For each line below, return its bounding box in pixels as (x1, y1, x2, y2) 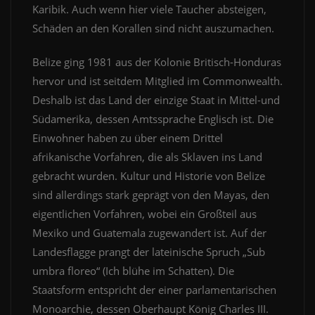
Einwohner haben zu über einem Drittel (32, 131, 223, 146)
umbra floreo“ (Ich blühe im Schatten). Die (32, 264, 234, 278)
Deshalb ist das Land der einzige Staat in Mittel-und (32, 93, 280, 108)
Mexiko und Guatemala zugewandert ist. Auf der (32, 226, 266, 240)
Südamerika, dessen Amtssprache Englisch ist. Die (32, 112, 274, 127)
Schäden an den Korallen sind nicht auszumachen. (32, 21, 277, 36)
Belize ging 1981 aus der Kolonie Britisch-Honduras (32, 55, 281, 70)
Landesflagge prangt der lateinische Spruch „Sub (32, 245, 265, 259)
